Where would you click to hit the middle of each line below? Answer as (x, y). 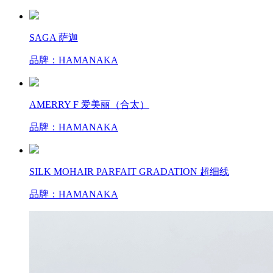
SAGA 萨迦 (54, 37)
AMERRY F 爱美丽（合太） (89, 104)
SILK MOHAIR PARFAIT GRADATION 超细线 (129, 171)
